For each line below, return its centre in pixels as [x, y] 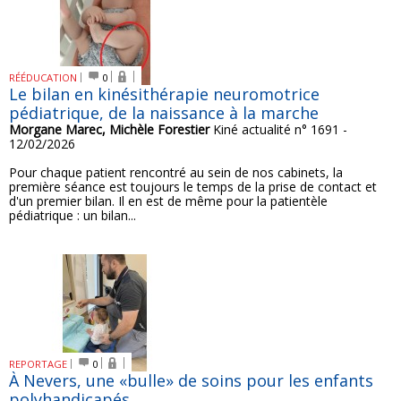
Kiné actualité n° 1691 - [278, 129]
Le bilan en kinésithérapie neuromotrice [164, 94]
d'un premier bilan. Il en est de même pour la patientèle [168, 201]
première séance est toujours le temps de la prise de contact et [193, 187]
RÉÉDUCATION [43, 77]
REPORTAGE [38, 364]
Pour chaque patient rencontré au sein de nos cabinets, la [176, 172]
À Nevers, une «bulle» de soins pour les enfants [191, 380]
